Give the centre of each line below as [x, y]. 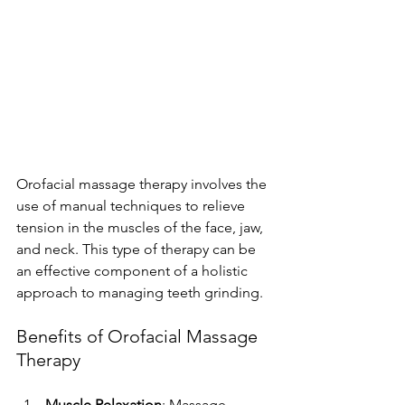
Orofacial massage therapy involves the [143, 184]
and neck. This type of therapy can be [138, 250]
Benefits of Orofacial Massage [139, 337]
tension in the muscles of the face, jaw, [141, 228]
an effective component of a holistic [134, 271]
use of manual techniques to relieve [132, 206]
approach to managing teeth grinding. [140, 293]
